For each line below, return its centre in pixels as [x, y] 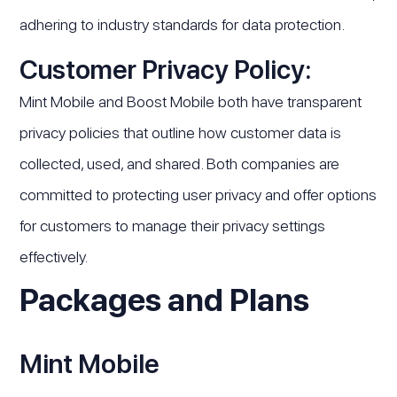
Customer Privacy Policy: [166, 70]
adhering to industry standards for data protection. [183, 25]
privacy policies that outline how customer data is [181, 133]
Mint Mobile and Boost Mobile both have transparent [191, 102]
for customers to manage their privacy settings [173, 226]
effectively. [54, 257]
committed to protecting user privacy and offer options [198, 195]
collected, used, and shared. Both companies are [180, 164]
